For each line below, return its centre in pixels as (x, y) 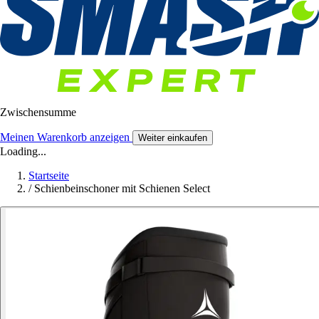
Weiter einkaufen (173, 138)
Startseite (49, 176)
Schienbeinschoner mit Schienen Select (122, 189)
